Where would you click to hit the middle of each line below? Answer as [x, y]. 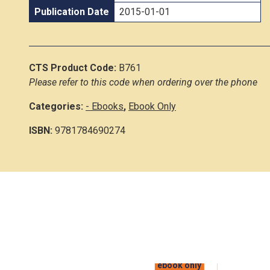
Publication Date [72, 11]
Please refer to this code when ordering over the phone [143, 82]
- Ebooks [105, 106]
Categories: [57, 106]
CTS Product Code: [74, 67]
